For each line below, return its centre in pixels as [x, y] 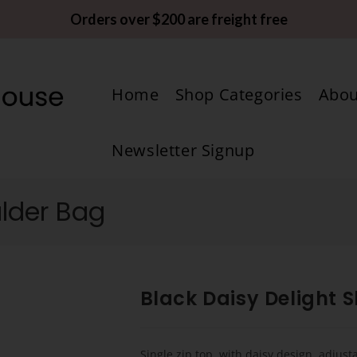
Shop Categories [239, 94]
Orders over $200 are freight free [178, 19]
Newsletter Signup [183, 150]
